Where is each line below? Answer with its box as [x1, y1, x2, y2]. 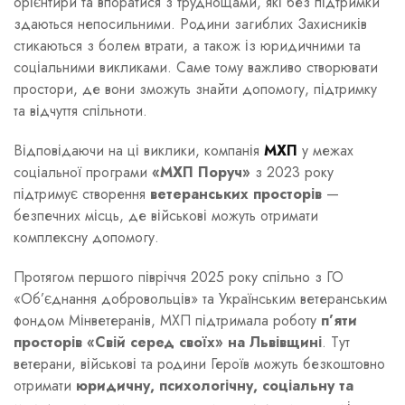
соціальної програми [14, 161, 152, 183]
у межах [297, 139, 353, 161]
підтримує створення [14, 183, 150, 204]
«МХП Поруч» [152, 161, 250, 183]
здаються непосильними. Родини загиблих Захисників [14, 13, 367, 34]
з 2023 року [250, 161, 334, 183]
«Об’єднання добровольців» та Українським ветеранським [14, 287, 387, 309]
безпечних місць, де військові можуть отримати [14, 204, 318, 226]
